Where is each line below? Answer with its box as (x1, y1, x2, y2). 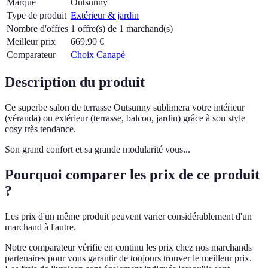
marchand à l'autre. (5, 221, 76, 232)
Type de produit (7, 10, 66, 21)
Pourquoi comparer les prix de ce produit (5, 166, 260, 182)
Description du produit (5, 74, 145, 90)
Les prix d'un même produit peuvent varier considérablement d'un (5, 211, 252, 221)
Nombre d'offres (7, 23, 68, 34)
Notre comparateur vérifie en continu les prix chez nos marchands (5, 242, 252, 252)
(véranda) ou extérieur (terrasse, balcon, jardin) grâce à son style (5, 112, 245, 123)
